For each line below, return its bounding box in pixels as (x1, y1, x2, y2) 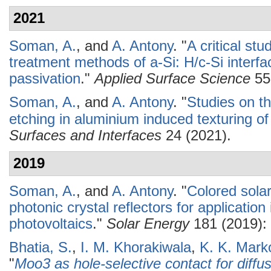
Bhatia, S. (9, 240, 72, 255)
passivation (9, 71, 80, 87)
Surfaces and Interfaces (9, 128, 162, 143)
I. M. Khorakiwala (80, 240, 191, 255)
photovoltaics (9, 216, 93, 232)
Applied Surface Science (94, 71, 250, 87)
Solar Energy (106, 216, 189, 232)
